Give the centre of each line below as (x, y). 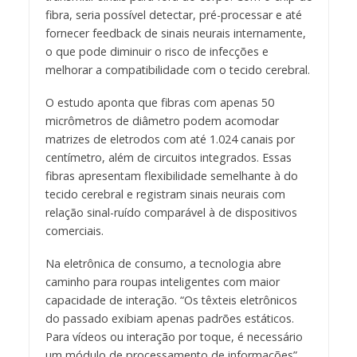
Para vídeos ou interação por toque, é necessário (174, 337)
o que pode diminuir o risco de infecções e (157, 52)
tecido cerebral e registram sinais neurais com (165, 194)
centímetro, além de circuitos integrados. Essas (168, 158)
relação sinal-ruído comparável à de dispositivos (171, 213)
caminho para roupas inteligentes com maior (162, 282)
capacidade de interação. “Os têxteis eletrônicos (171, 300)
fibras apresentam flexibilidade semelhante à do (171, 176)
